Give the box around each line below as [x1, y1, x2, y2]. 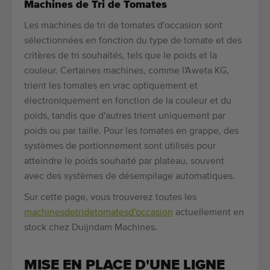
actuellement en [173, 208, 244, 218]
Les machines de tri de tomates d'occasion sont [24, 21, 222, 31]
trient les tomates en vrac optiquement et [24, 81, 198, 92]
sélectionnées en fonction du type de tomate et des [24, 36, 242, 46]
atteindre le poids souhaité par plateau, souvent [24, 157, 224, 167]
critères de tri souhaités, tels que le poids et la [24, 51, 217, 61]
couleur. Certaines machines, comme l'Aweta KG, [24, 66, 229, 77]
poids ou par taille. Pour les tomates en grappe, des [24, 127, 239, 137]
